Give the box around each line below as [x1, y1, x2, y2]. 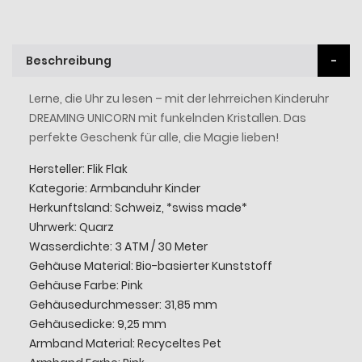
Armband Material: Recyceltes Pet [28, 335, 221, 351]
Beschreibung [26, 52, 112, 69]
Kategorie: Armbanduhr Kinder [28, 179, 200, 196]
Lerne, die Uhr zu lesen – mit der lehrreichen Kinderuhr [28, 90, 329, 107]
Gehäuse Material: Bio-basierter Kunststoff [28, 257, 272, 274]
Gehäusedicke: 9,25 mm [28, 315, 166, 332]
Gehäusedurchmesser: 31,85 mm [28, 296, 217, 313]
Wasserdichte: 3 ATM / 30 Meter [28, 238, 208, 255]
